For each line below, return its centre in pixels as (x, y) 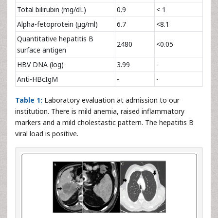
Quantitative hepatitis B (55, 39)
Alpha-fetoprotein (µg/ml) (57, 24)
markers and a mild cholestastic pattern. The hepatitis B (104, 122)
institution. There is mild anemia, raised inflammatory (100, 111)
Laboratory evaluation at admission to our (111, 100)
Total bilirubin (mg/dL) (52, 9)
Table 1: (29, 100)
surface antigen (42, 50)
